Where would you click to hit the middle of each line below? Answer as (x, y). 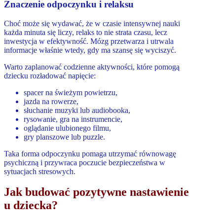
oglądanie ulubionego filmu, (67, 128)
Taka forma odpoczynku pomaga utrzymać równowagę (90, 153)
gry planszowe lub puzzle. (64, 137)
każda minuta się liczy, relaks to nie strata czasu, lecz (86, 32)
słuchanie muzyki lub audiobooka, (77, 110)
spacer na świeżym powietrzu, (71, 92)
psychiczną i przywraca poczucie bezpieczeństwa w (85, 162)
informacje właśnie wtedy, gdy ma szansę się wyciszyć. (90, 50)
